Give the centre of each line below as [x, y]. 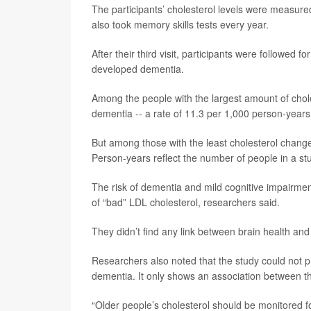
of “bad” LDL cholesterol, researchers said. [186, 202]
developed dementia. [138, 69]
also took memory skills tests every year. [180, 24]
